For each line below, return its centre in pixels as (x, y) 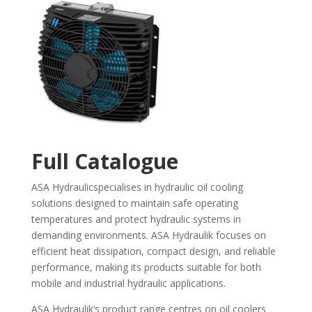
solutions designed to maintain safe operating (134, 203)
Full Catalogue (104, 161)
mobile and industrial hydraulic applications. (128, 283)
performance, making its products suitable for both (146, 267)
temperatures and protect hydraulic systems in (136, 219)
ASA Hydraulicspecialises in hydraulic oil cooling (137, 187)
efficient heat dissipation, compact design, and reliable (153, 251)
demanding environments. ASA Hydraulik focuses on (148, 235)
